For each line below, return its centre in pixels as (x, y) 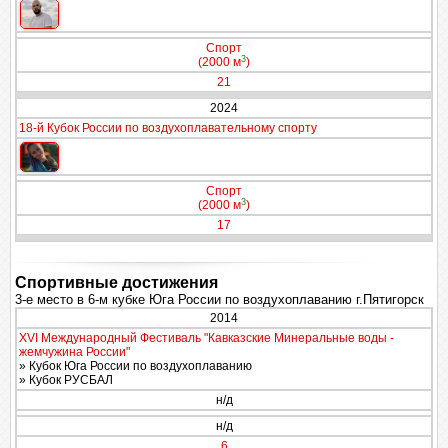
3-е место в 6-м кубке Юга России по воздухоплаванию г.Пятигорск (219, 299)
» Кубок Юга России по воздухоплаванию (135, 366)
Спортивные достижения (116, 282)
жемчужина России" (74, 352)
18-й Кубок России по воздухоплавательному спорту (168, 128)
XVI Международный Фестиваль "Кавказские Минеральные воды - (206, 338)
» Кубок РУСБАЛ (66, 380)
